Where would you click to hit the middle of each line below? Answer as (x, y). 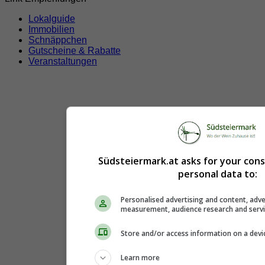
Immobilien (51, 30)
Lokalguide (52, 19)
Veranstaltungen (63, 62)
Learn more (140, 258)
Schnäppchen (58, 40)
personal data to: (218, 174)
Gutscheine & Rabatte (75, 51)
